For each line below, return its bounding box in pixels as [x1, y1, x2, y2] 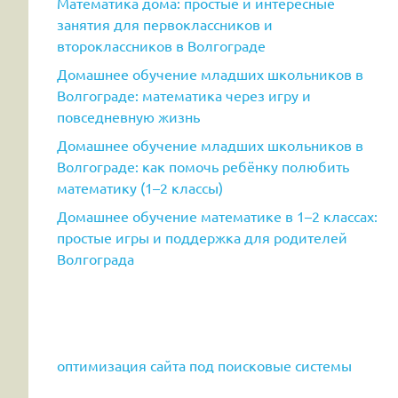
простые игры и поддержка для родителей [57, 228, 347, 247]
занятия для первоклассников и [57, 15, 273, 34]
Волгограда [57, 250, 134, 268]
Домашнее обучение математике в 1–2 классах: [57, 207, 378, 226]
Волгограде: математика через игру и [57, 86, 311, 105]
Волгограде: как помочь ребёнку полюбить [57, 157, 349, 176]
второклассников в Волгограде [57, 36, 266, 55]
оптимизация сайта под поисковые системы [57, 356, 352, 375]
